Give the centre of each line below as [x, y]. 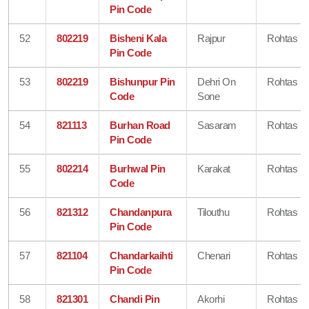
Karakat [214, 168]
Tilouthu [213, 212]
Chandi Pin [135, 299]
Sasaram [217, 125]
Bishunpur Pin [142, 81]
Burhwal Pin [138, 168]
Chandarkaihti [141, 255]
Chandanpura [141, 212]
